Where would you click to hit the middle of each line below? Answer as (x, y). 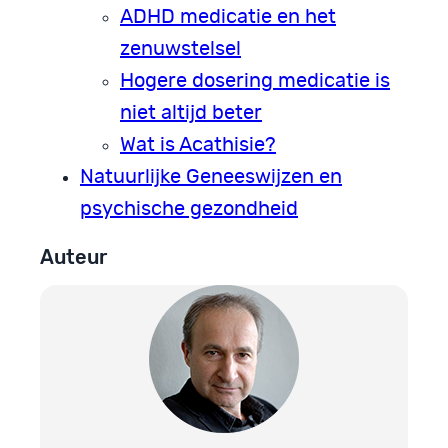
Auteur (73, 256)
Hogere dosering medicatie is (255, 80)
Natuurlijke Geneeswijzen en (211, 176)
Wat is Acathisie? (198, 144)
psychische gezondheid (189, 208)
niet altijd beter (191, 112)
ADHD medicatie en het (228, 16)
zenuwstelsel (180, 48)
